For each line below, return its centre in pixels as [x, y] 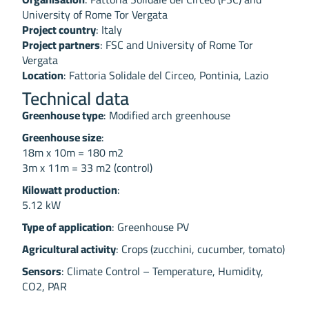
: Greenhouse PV [151, 227]
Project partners [61, 45]
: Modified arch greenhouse [167, 116]
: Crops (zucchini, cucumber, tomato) [201, 249]
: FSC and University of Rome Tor [177, 45]
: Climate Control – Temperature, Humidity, [163, 271]
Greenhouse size [62, 138]
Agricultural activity [69, 249]
